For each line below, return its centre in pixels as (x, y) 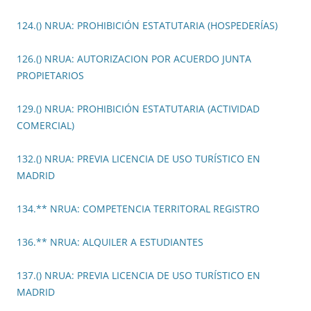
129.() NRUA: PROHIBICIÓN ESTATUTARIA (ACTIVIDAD (138, 109)
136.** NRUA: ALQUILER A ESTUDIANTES (110, 242)
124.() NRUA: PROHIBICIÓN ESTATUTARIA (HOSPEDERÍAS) (147, 26)
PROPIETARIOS (50, 76)
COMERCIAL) (45, 126)
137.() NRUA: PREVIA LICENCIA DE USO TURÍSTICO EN (138, 276)
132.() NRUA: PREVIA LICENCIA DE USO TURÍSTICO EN (138, 159)
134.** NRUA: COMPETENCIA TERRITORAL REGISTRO (138, 209)
